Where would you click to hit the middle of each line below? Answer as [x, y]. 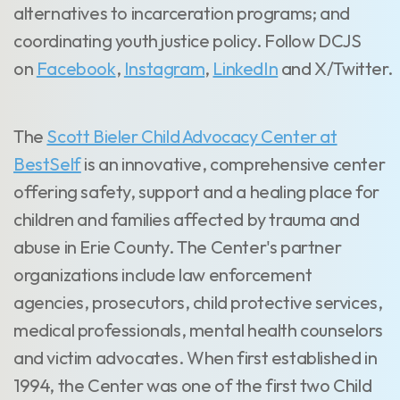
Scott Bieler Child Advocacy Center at [192, 136]
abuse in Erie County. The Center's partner [178, 247]
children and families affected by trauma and [187, 219]
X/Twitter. [354, 68]
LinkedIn [246, 68]
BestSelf [47, 164]
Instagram [164, 68]
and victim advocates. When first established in [196, 358]
